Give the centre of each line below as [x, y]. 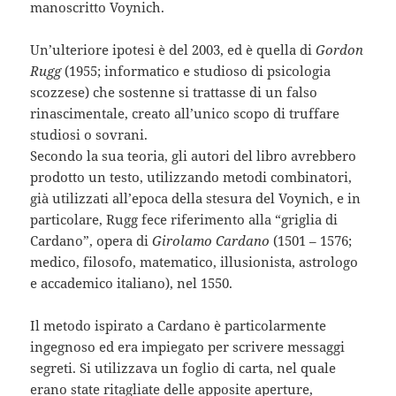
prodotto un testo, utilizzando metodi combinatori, [191, 177]
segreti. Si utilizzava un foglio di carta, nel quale [183, 368]
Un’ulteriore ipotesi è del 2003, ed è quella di [173, 50]
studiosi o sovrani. [89, 135]
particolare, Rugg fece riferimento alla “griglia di [184, 220]
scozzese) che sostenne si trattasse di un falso [174, 92]
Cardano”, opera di [90, 241]
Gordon [340, 50]
